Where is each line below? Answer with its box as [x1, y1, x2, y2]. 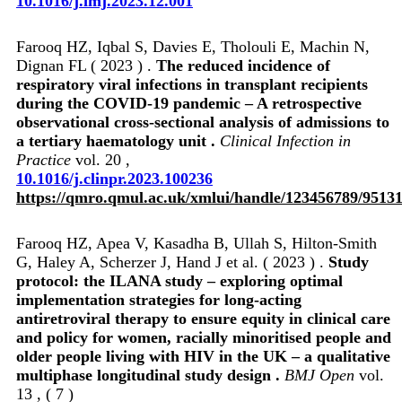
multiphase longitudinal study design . [16, 365, 284, 384]
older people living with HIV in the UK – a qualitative [16, 346, 390, 365]
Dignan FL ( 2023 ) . [16, 56, 156, 74]
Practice [16, 150, 71, 169]
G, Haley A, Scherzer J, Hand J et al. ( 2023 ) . [16, 252, 328, 271]
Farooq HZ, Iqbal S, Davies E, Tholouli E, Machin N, [16, 37, 370, 56]
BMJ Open [284, 365, 354, 384]
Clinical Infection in [220, 131, 351, 150]
